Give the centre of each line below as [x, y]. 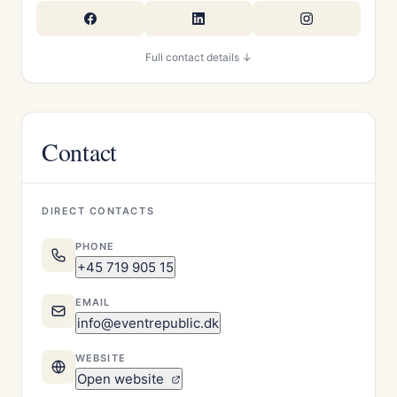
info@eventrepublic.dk [148, 323]
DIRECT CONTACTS [98, 211]
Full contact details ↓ [198, 57]
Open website [122, 379]
